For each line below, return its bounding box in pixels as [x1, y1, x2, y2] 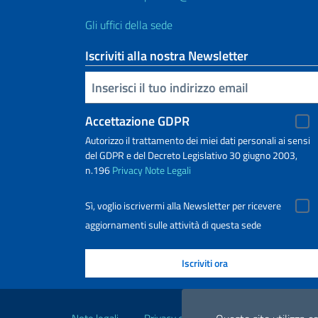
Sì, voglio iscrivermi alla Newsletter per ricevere [85, 198, 281, 214]
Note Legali [145, 163, 191, 177]
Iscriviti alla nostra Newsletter [85, 46, 248, 65]
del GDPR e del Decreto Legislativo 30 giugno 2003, [85, 148, 297, 163]
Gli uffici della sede [85, 16, 172, 33]
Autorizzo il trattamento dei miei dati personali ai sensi [85, 133, 310, 148]
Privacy [112, 163, 143, 177]
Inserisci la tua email [88, 77, 97, 96]
